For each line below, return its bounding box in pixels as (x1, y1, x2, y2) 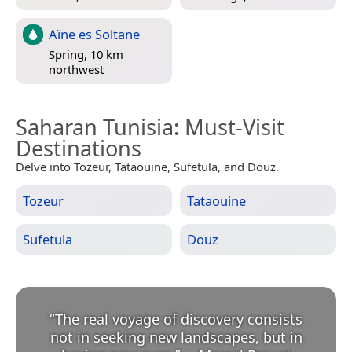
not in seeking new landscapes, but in (49, 327, 302, 346)
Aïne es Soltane (49, 24, 140, 43)
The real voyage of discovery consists (55, 309, 302, 328)
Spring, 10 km (49, 46, 123, 63)
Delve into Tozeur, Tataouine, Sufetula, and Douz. (16, 158, 279, 174)
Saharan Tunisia (16, 112, 174, 141)
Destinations (16, 133, 141, 163)
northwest (49, 61, 104, 78)
